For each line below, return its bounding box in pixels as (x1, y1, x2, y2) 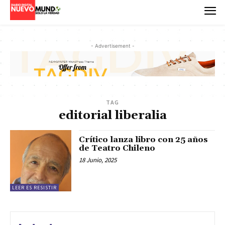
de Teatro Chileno (79, 143, 156, 154)
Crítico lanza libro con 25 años (79, 135, 208, 145)
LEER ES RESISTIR (12, 184, 57, 191)
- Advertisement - (90, 42, 135, 49)
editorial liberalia (58, 108, 167, 124)
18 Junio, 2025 (79, 156, 117, 165)
